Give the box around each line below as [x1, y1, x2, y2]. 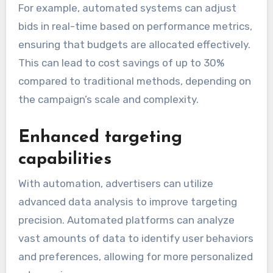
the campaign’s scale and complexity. [18, 93, 199, 105]
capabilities [18, 151, 112, 168]
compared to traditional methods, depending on [18, 74, 251, 87]
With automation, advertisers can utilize [18, 177, 213, 190]
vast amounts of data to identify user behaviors [18, 232, 253, 245]
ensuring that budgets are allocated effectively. [18, 38, 250, 51]
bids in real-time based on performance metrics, [18, 19, 252, 32]
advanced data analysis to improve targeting [18, 196, 237, 208]
